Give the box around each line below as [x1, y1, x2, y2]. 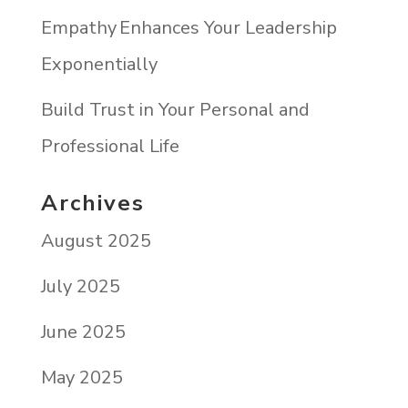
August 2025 [40, 228, 151, 253]
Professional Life [40, 133, 179, 158]
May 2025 [40, 364, 123, 390]
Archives [40, 188, 145, 218]
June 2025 [40, 319, 126, 344]
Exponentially [40, 51, 158, 76]
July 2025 [40, 273, 120, 299]
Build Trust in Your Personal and [40, 97, 310, 122]
